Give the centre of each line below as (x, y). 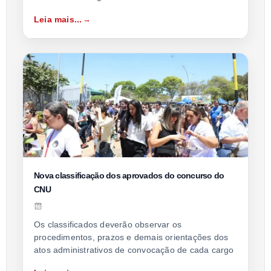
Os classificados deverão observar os (108, 224)
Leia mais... (58, 19)
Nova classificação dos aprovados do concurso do (129, 175)
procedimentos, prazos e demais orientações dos (131, 237)
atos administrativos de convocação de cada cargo (134, 250)
